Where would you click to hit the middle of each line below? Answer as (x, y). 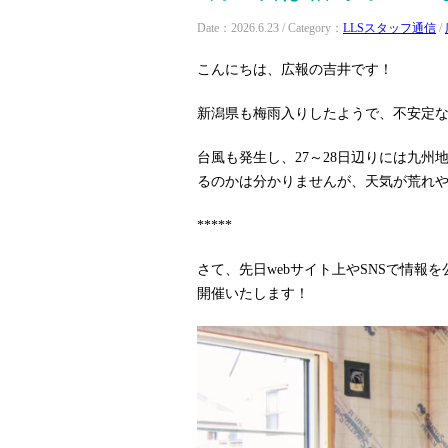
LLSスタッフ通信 (389, 28)
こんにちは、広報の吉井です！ (295, 69)
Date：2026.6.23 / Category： (270, 28)
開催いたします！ (253, 293)
